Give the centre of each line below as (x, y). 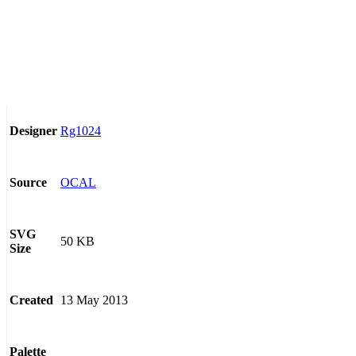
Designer (33, 131)
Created (31, 300)
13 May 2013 (94, 300)
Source (28, 183)
